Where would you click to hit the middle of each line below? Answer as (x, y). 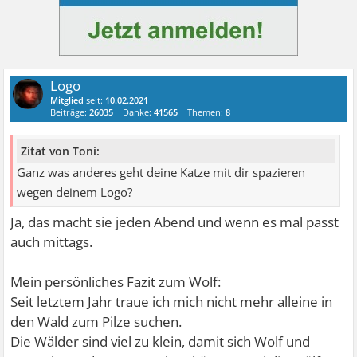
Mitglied (67, 100)
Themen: (207, 112)
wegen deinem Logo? (75, 193)
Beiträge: (70, 112)
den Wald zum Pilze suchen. (96, 322)
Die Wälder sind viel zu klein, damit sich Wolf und (161, 342)
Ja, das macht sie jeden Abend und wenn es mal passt (175, 222)
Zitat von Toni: (61, 151)
